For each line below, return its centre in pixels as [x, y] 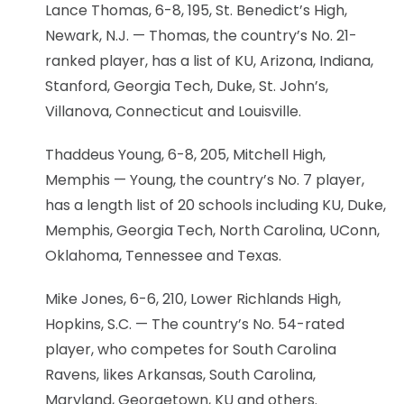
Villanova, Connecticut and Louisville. [173, 111]
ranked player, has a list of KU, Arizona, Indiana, [209, 60]
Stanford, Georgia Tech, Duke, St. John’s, [187, 86]
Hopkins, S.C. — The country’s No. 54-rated [195, 324]
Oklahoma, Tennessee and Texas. [163, 255]
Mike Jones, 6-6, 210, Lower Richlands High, [193, 298]
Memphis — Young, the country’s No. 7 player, [205, 179]
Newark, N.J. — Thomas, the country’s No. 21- [201, 35]
